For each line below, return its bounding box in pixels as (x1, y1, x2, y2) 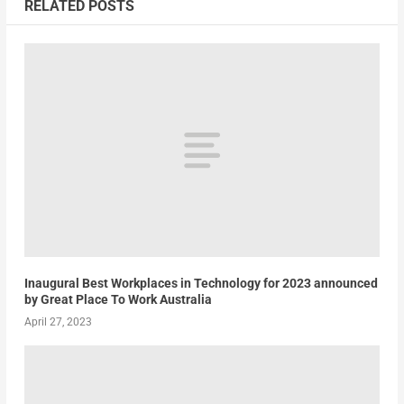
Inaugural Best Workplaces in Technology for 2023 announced (23, 276, 378, 290)
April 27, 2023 (23, 316, 92, 328)
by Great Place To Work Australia (23, 292, 212, 307)
